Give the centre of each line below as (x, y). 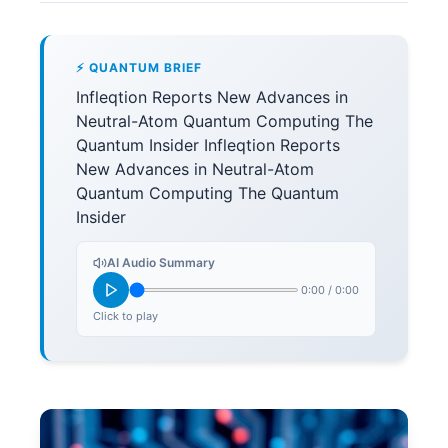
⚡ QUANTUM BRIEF (139, 67)
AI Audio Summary (161, 262)
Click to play (125, 316)
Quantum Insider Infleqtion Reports (208, 145)
